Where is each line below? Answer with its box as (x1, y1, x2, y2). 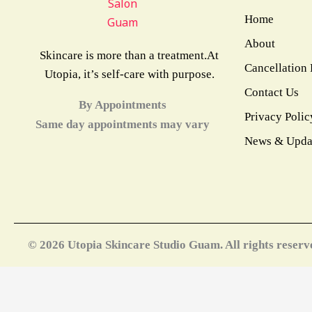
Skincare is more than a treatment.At (40, 49, 219, 62)
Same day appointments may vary (35, 118, 210, 131)
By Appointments (78, 98, 166, 111)
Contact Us (244, 86, 299, 99)
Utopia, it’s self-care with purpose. (44, 68, 214, 81)
